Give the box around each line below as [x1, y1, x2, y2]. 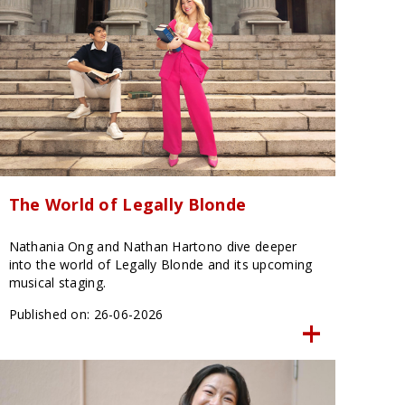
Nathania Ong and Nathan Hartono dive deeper [8, 237, 297, 255]
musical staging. [8, 273, 110, 291]
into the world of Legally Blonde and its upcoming [8, 255, 313, 273]
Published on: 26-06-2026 [8, 305, 164, 323]
